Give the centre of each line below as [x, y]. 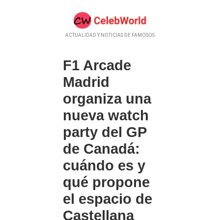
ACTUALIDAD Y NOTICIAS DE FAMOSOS [110, 35]
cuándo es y [104, 166]
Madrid [86, 82]
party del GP [105, 132]
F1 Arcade [97, 66]
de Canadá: [101, 149]
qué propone [106, 182]
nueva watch [106, 116]
